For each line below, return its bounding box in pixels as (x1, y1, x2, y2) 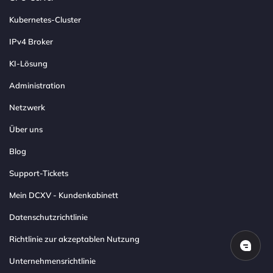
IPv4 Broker (9, 37, 53, 47)
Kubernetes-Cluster (9, 15, 81, 25)
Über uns (9, 124, 43, 135)
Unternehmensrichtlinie (9, 256, 96, 266)
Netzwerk (9, 102, 45, 113)
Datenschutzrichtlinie (9, 212, 88, 222)
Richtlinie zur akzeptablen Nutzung (9, 234, 140, 244)
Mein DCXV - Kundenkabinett (9, 190, 118, 200)
